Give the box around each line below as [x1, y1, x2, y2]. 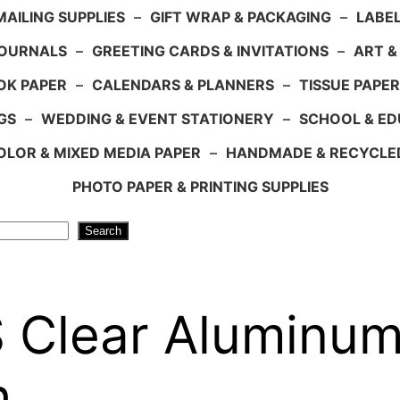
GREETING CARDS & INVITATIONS [92, 41, 329, 60]
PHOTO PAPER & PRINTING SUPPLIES [71, 177, 329, 196]
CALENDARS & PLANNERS [91, 75, 274, 94]
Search [85, 223, 121, 237]
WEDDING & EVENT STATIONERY [41, 109, 274, 128]
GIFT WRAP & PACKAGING [149, 7, 331, 26]
